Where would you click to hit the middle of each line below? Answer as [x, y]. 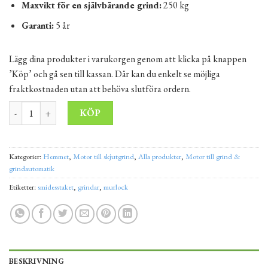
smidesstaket [56, 187]
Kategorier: [26, 156]
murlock [116, 187]
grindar [89, 187]
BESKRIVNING [36, 261]
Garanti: [37, 26]
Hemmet [56, 156]
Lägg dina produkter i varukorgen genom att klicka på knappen [128, 59]
